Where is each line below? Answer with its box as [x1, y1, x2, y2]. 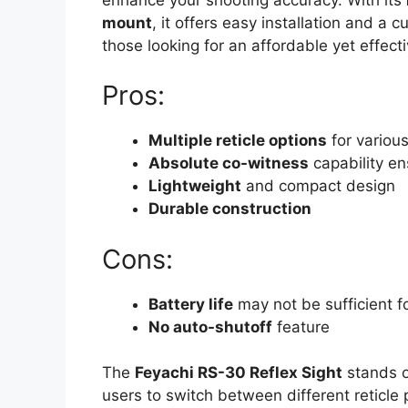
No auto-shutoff [148, 317, 272, 336]
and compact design [241, 177, 395, 196]
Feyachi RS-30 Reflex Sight [135, 363, 342, 382]
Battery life [148, 294, 233, 313]
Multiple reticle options [148, 131, 327, 150]
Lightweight [148, 177, 241, 196]
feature [272, 317, 330, 336]
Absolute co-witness [148, 154, 309, 173]
